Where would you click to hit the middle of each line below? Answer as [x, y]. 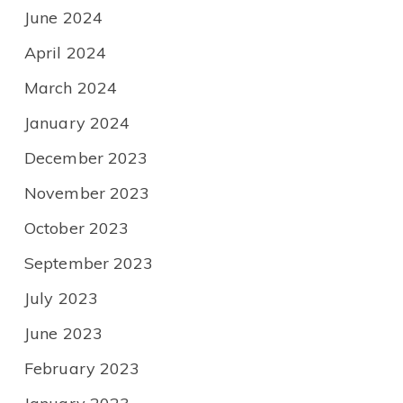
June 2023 [63, 334]
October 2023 [77, 228]
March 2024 [71, 88]
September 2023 [89, 264]
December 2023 [86, 158]
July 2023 [61, 299]
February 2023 [82, 369]
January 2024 [77, 123]
